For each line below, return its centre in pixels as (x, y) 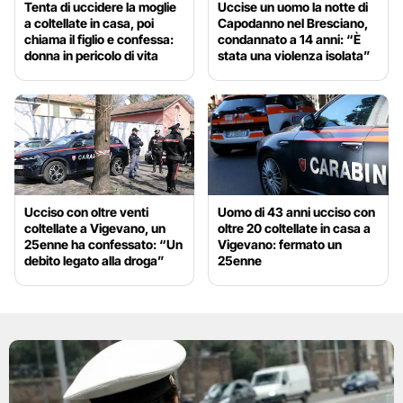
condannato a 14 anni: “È (290, 39)
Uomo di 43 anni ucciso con (297, 212)
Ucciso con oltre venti (86, 212)
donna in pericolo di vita (91, 55)
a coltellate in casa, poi (89, 22)
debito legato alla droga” (94, 261)
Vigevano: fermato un (280, 245)
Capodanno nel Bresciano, (293, 22)
